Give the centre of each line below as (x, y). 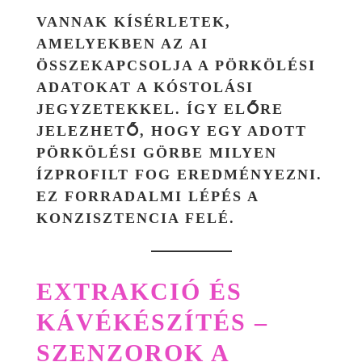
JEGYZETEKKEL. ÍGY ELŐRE (160, 109)
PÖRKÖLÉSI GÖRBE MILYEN (157, 152)
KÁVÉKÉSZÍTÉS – (152, 322)
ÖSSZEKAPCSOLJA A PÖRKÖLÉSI (176, 65)
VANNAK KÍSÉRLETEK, (134, 21)
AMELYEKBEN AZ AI (122, 43)
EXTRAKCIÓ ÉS (139, 291)
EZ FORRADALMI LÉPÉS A (147, 196)
